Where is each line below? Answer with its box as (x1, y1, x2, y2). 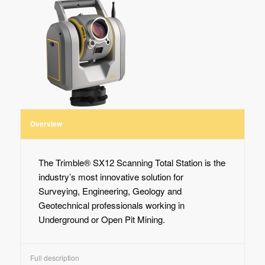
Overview (30, 118, 62, 129)
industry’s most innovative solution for (38, 170, 183, 183)
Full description (30, 253, 79, 263)
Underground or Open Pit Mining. (38, 213, 165, 226)
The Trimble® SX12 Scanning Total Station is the (38, 156, 225, 169)
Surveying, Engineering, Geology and (38, 185, 182, 198)
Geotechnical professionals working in (38, 199, 185, 212)
